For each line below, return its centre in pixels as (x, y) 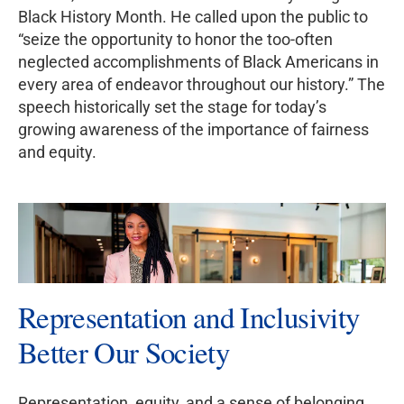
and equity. (57, 151)
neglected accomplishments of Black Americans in (198, 61)
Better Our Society (124, 352)
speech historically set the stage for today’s (172, 106)
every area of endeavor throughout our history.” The (202, 84)
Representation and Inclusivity (189, 317)
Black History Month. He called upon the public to (193, 16)
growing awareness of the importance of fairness (193, 129)
